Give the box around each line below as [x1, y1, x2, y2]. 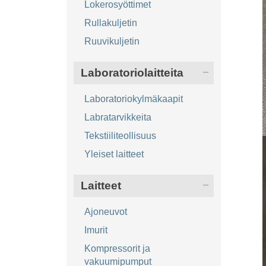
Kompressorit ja [84, 243, 150, 254]
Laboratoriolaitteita [80, 66, 183, 80]
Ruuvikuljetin [84, 36, 140, 47]
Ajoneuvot [84, 207, 127, 217]
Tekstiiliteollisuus [84, 131, 156, 141]
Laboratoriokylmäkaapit [84, 94, 183, 104]
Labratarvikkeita [84, 112, 151, 123]
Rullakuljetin [84, 18, 137, 28]
